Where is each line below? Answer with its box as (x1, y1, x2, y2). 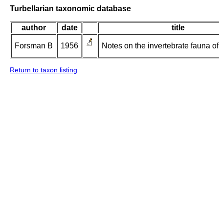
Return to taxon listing (10, 66, 77, 74)
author (22, 23, 46, 32)
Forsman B (15, 42, 53, 50)
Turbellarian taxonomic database (10, 4, 131, 13)
